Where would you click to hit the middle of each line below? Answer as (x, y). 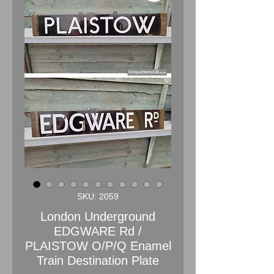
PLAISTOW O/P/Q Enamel (98, 246)
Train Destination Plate (98, 260)
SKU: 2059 (98, 196)
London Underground (98, 216)
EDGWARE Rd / (98, 231)
